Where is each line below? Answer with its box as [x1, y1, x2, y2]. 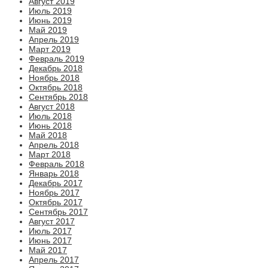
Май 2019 [29, 25, 67, 35]
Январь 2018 [29, 169, 79, 179]
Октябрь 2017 [29, 197, 83, 208]
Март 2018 [29, 150, 71, 160]
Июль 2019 [29, 6, 72, 16]
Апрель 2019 [29, 35, 79, 45]
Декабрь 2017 [29, 178, 83, 188]
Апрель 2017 [29, 255, 79, 265]
